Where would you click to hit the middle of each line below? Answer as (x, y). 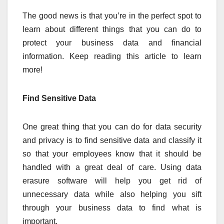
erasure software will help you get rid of (112, 181)
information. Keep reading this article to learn (112, 56)
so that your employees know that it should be (112, 154)
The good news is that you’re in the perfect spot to (112, 16)
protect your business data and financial (112, 43)
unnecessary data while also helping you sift (112, 194)
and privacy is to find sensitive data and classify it (112, 140)
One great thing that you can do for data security (112, 127)
